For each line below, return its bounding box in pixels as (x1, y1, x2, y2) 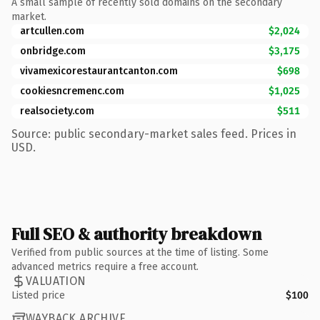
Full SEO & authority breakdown (11, 221, 261, 246)
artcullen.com (20, 24, 84, 37)
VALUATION (26, 274, 86, 288)
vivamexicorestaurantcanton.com (20, 64, 178, 77)
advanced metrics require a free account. (11, 260, 199, 273)
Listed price (11, 289, 65, 301)
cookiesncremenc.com (20, 84, 124, 97)
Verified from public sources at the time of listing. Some (11, 246, 269, 259)
